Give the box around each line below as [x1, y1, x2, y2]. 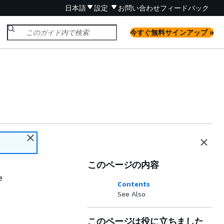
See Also [117, 189, 146, 198]
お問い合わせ [118, 3, 160, 12]
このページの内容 [87, 159, 159, 170]
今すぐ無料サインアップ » [130, 27, 214, 36]
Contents [117, 179, 150, 188]
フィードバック [160, 3, 209, 12]
